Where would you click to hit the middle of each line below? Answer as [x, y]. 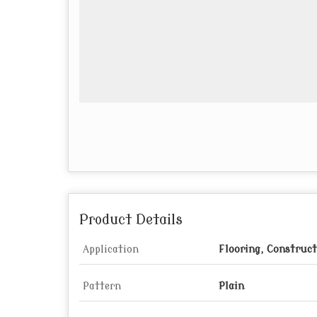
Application [111, 250]
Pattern [102, 287]
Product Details [131, 220]
